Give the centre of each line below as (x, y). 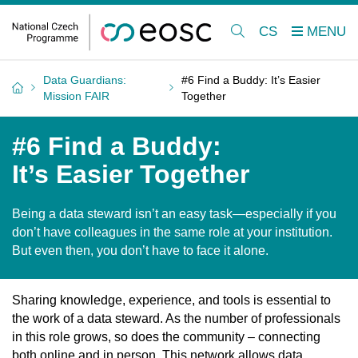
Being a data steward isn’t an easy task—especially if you (174, 213)
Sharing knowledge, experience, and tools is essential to (171, 300)
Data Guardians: (85, 80)
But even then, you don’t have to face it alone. (140, 250)
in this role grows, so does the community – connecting (166, 337)
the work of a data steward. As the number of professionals (176, 319)
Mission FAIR (76, 96)
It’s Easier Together (131, 175)
